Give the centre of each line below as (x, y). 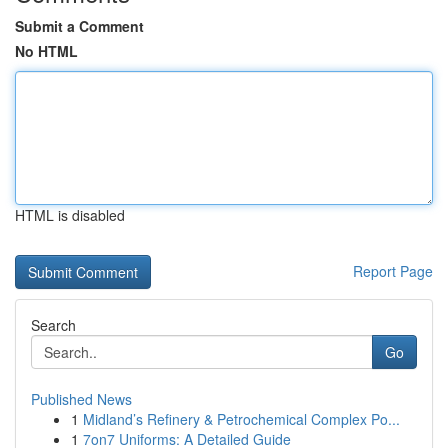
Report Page (393, 271)
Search (53, 325)
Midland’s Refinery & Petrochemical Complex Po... (241, 419)
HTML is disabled (70, 215)
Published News (81, 399)
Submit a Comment (79, 26)
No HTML (46, 51)
